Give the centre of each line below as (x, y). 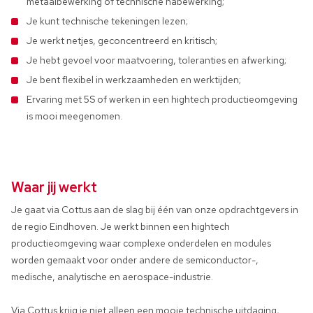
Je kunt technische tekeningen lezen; (107, 21)
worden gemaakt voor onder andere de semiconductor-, (135, 260)
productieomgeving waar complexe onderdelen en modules (141, 243)
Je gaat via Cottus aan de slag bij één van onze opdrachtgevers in (155, 210)
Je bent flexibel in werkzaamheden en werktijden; (134, 80)
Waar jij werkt (54, 187)
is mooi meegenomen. (74, 116)
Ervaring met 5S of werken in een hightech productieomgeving (162, 99)
